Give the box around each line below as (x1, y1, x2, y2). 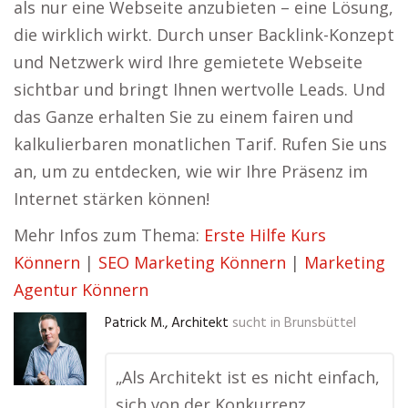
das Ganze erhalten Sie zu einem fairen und (14, 106, 353, 127)
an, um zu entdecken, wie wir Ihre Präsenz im (14, 160, 368, 182)
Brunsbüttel (284, 312, 356, 334)
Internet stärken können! (14, 188, 209, 209)
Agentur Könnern (14, 279, 148, 301)
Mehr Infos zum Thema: (14, 224, 204, 246)
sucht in (232, 312, 280, 334)
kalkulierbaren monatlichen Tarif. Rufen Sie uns (14, 133, 387, 155)
